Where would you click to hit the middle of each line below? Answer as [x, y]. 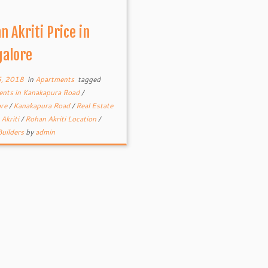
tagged [88, 79]
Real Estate [94, 106]
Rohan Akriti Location [61, 119]
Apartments [55, 79]
